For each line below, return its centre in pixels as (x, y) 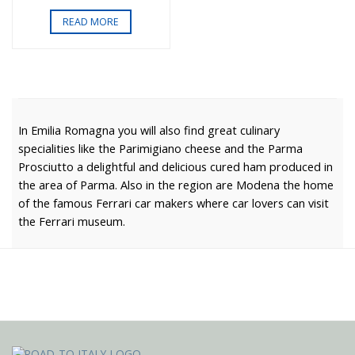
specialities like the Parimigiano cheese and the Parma (161, 148)
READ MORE (91, 22)
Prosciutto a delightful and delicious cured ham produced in (176, 166)
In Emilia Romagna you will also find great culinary (149, 130)
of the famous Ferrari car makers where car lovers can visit (174, 203)
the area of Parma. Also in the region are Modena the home (176, 185)
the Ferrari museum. (72, 221)
